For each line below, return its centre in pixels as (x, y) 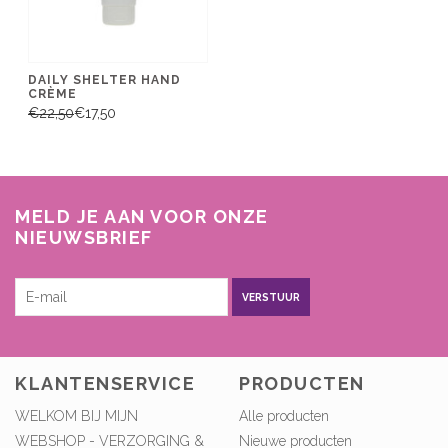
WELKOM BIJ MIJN (76, 416)
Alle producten (284, 416)
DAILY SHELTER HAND (104, 79)
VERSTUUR (271, 296)
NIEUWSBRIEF (84, 237)
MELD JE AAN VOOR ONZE (142, 216)
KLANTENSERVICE (105, 384)
